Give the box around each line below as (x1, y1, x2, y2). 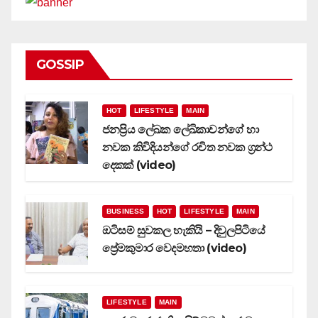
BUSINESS (106, 207, 145, 215)
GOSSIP (36, 56, 84, 72)
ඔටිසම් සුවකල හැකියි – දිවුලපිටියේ (102, 223, 265, 237)
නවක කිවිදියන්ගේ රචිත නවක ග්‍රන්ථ (102, 140, 273, 154)
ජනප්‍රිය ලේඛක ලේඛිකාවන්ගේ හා (102, 122, 259, 136)
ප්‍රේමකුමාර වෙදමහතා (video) (102, 241, 246, 255)
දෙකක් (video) (102, 158, 176, 172)
